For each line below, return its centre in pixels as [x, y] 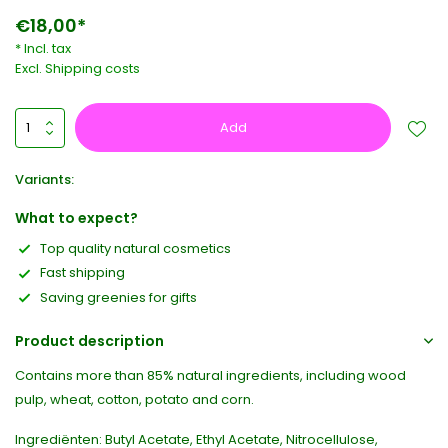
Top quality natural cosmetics [135, 248]
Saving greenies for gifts [118, 297]
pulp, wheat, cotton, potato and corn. [134, 400]
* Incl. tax [43, 48]
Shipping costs [92, 68]
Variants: [44, 179]
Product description [89, 341]
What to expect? [76, 218]
